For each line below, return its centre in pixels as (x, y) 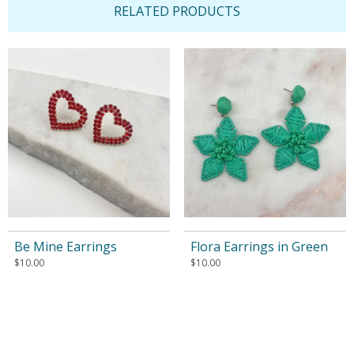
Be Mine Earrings (66, 247)
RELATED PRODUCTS (177, 11)
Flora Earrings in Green (259, 247)
